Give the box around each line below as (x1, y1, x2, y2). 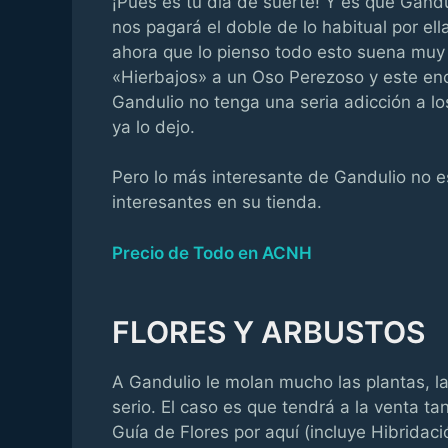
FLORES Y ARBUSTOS (112, 313, 425, 350)
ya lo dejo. (112, 116, 195, 137)
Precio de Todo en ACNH (112, 242, 312, 263)
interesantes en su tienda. (112, 192, 322, 213)
